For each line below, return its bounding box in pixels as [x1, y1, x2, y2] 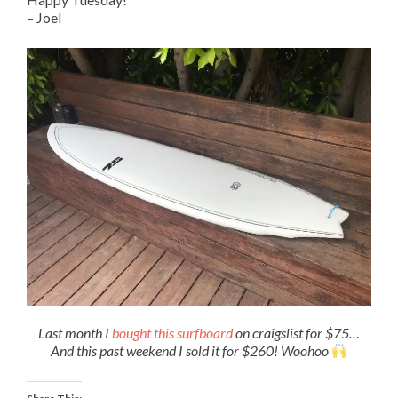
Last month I [38, 324, 112, 341]
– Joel [27, 9, 61, 26]
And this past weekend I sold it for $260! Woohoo [50, 342, 331, 359]
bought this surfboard [112, 324, 233, 341]
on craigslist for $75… [233, 324, 360, 341]
